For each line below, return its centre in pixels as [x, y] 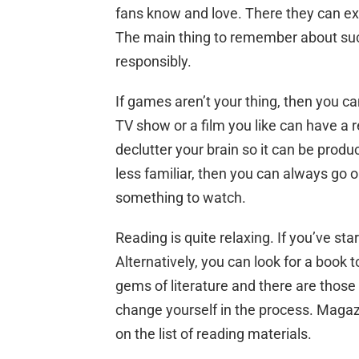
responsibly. [153, 61]
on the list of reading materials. [214, 333]
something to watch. [181, 197]
